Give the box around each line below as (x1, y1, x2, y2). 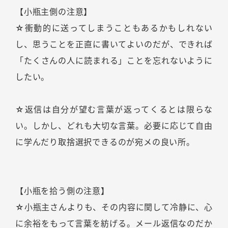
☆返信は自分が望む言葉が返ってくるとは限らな (15, 104, 213, 115)
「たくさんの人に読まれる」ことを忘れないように (15, 55, 213, 66)
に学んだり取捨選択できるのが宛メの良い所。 (15, 137, 195, 148)
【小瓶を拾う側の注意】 (15, 186, 109, 196)
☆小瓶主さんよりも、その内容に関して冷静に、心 (15, 202, 213, 213)
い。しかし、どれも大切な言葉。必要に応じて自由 (15, 121, 213, 131)
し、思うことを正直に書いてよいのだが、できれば (15, 39, 213, 50)
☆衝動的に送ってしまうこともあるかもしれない (15, 23, 213, 34)
